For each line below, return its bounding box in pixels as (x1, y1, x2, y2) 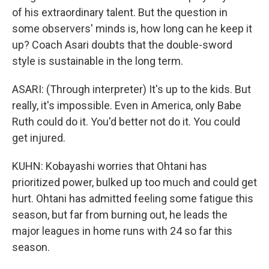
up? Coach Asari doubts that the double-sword (12, 38, 232, 51)
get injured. (12, 131, 65, 144)
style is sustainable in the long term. (12, 55, 183, 67)
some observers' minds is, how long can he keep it (12, 22, 252, 35)
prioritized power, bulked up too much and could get (12, 176, 257, 189)
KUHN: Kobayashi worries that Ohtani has (12, 160, 207, 172)
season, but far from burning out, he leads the (12, 208, 228, 221)
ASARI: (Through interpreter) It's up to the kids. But (12, 83, 251, 95)
